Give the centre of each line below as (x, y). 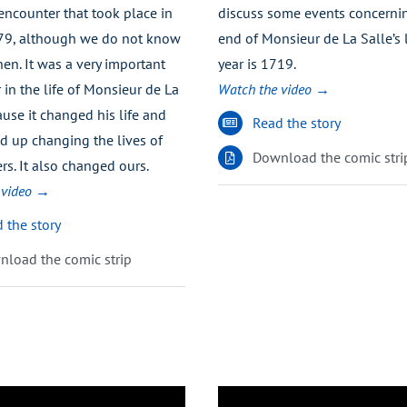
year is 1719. (257, 63)
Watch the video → (273, 89)
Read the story (297, 122)
